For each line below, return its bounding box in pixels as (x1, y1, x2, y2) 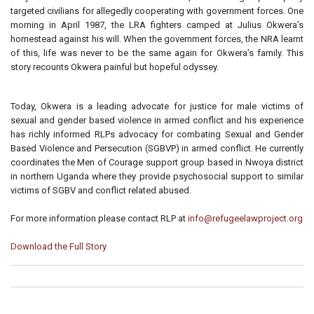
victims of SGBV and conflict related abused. (11, 185, 191, 196)
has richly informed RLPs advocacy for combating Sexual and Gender (11, 129, 303, 139)
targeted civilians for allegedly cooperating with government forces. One (11, 6, 303, 16)
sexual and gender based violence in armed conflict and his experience (11, 115, 303, 125)
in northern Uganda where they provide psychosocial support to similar (11, 171, 303, 182)
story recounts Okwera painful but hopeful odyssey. (11, 62, 219, 72)
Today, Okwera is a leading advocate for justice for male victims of (11, 101, 303, 111)
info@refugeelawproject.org (188, 213, 303, 224)
